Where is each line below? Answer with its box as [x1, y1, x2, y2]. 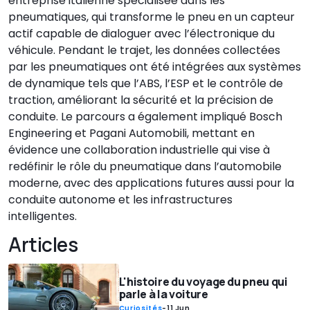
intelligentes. [8, 208, 77, 225]
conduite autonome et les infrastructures [8, 192, 232, 208]
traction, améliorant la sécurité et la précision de [8, 92, 273, 109]
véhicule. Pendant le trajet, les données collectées [8, 42, 280, 59]
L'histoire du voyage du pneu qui [118, 274, 288, 290]
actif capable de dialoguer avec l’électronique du [8, 26, 275, 42]
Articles [8, 231, 78, 258]
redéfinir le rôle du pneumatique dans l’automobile [8, 158, 282, 175]
